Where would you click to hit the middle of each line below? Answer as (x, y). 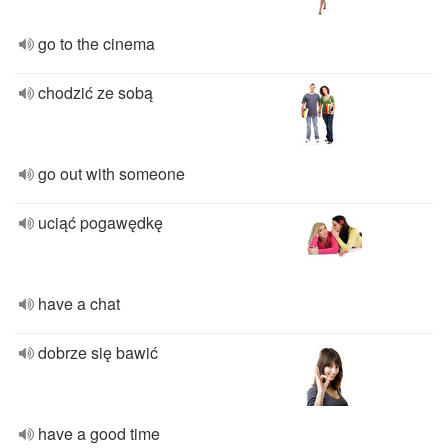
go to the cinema (96, 43)
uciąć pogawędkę (100, 222)
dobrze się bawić (98, 352)
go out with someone (111, 173)
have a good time (99, 433)
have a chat (79, 303)
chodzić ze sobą (95, 92)
